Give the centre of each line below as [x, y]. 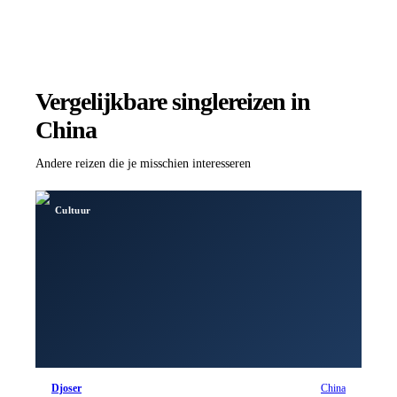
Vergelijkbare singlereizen [160, 101]
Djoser [66, 388]
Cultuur [73, 210]
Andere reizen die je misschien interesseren [143, 163]
